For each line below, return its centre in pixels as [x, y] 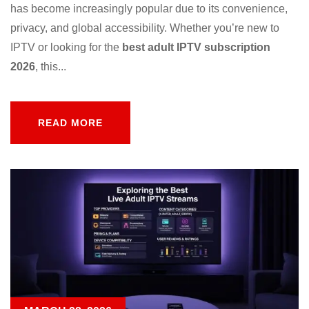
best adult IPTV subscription [196, 47]
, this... [51, 66]
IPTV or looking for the [66, 47]
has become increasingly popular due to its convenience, [149, 8]
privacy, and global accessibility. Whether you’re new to [145, 28]
